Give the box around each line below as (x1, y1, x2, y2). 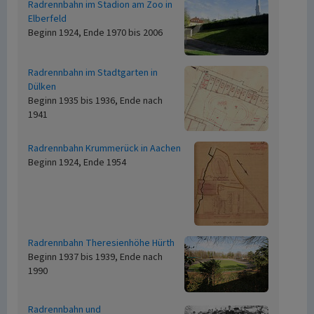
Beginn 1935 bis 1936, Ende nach (28, 94, 163, 108)
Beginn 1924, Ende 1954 (28, 156, 126, 170)
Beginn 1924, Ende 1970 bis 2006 (28, 26, 163, 40)
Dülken (28, 80, 56, 94)
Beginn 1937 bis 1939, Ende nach (28, 250, 163, 264)
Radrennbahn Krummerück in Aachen (28, 142, 181, 156)
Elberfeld (28, 12, 67, 26)
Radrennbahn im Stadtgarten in (28, 66, 158, 80)
